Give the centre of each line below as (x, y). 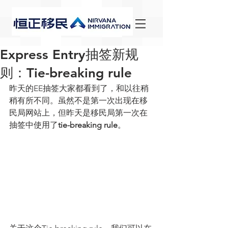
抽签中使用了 (34, 125)
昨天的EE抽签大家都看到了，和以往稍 (79, 88)
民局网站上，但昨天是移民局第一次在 (78, 113)
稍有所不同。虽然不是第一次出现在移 (78, 101)
